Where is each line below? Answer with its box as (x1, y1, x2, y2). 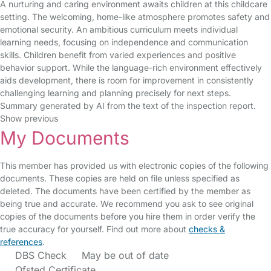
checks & (189, 224, 225, 234)
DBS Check (12, 249, 70, 261)
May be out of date (82, 249, 169, 261)
